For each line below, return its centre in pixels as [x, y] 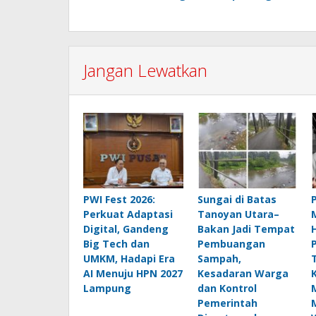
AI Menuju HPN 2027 [133, 273]
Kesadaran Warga [243, 273]
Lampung [107, 288]
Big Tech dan [116, 243]
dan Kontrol [227, 288]
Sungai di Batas [237, 199]
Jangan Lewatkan [145, 71]
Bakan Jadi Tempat [246, 229]
